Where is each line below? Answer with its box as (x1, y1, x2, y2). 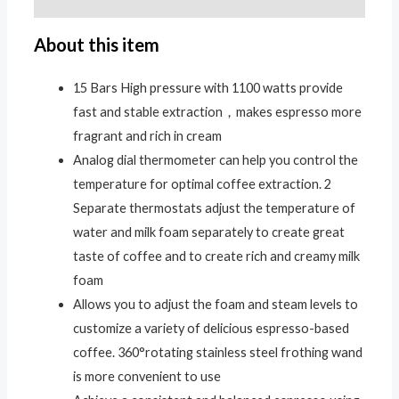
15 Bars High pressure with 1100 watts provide (72, 79, 343, 95)
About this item (33, 33, 159, 55)
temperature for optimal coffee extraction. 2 (72, 175, 331, 191)
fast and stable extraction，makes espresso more (72, 103, 362, 119)
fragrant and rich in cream (72, 127, 222, 143)
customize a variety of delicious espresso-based (72, 320, 349, 336)
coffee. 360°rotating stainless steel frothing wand (72, 344, 362, 360)
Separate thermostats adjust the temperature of (72, 199, 355, 216)
